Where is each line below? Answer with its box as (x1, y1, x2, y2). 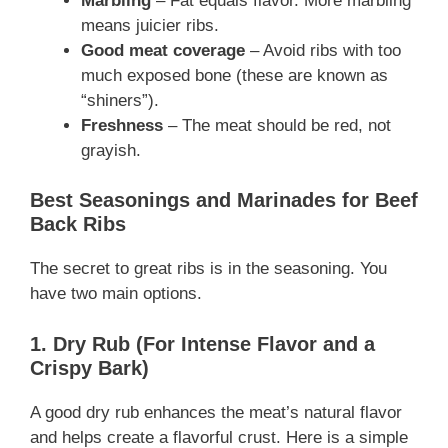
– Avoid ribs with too (245, 40, 401, 60)
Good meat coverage (81, 40, 245, 60)
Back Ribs (30, 213, 126, 236)
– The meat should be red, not (163, 115, 391, 135)
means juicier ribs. (81, 15, 219, 35)
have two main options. (30, 284, 202, 304)
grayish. (81, 140, 141, 160)
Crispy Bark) (30, 356, 149, 379)
